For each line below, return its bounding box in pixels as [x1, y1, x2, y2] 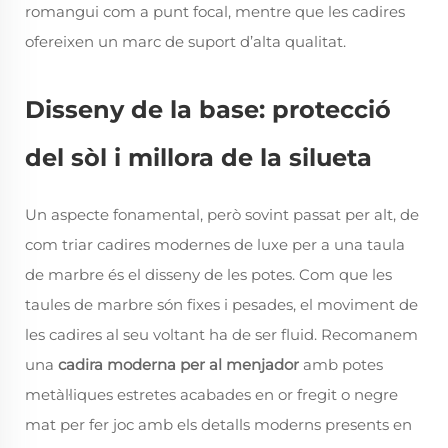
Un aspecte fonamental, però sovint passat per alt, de [25, 205, 419, 224]
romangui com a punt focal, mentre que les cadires [25, 2, 405, 21]
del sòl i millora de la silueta [25, 143, 372, 172]
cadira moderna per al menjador [58, 355, 303, 374]
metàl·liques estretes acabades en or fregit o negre [25, 385, 398, 404]
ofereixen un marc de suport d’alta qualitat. [25, 32, 346, 51]
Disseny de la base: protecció [25, 95, 391, 124]
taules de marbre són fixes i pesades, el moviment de [25, 295, 418, 314]
